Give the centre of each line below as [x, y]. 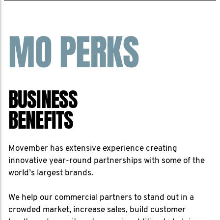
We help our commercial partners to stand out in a [101, 198]
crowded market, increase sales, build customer [97, 210]
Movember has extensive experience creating [93, 149]
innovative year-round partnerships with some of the [107, 161]
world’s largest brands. [51, 173]
